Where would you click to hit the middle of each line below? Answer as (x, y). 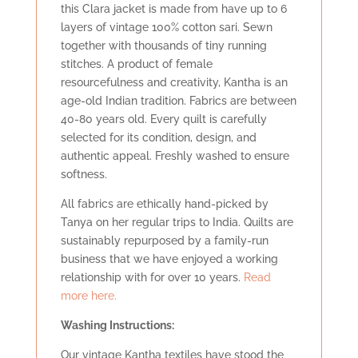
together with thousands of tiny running (163, 46)
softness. (84, 175)
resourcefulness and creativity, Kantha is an (174, 83)
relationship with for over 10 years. (152, 278)
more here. (88, 296)
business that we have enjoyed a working (169, 259)
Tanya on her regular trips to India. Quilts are (177, 223)
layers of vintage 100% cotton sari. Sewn (166, 28)
